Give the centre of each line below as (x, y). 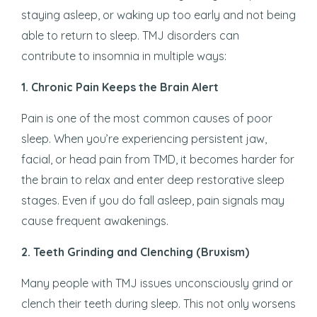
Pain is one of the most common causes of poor (147, 119)
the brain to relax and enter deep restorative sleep (153, 180)
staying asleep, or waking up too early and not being (158, 15)
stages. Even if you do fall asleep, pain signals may (153, 201)
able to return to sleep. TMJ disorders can (130, 36)
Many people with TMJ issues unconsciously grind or (157, 283)
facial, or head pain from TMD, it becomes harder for (158, 160)
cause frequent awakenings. (95, 221)
